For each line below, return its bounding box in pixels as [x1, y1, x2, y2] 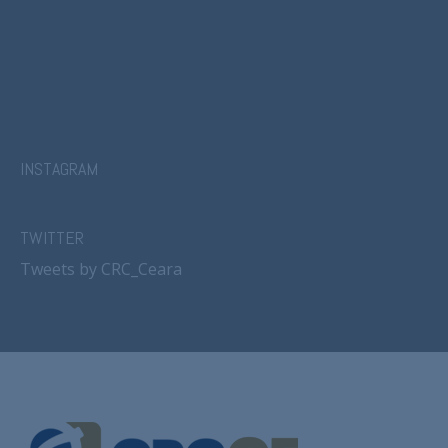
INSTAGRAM [20, 157, 98, 181]
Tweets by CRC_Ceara [20, 258, 182, 281]
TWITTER [20, 226, 84, 250]
